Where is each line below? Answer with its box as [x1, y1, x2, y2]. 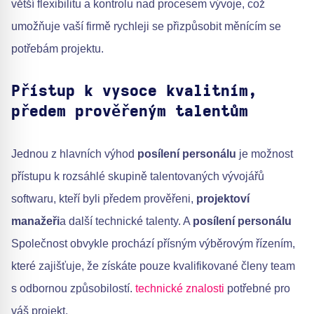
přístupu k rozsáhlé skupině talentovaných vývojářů [11, 170, 264, 182]
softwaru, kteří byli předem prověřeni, [11, 193, 196, 205]
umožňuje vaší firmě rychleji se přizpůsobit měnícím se [11, 20, 281, 32]
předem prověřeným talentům [11, 104, 248, 119]
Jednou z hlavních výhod [11, 148, 137, 160]
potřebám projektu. [11, 43, 104, 55]
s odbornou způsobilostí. [11, 282, 135, 294]
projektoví [196, 193, 250, 205]
